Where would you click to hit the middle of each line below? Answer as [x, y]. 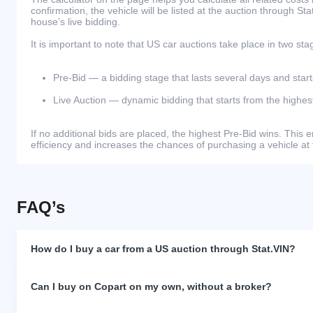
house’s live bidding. [75, 22]
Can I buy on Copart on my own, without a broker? [151, 287]
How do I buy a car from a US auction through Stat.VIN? [163, 249]
